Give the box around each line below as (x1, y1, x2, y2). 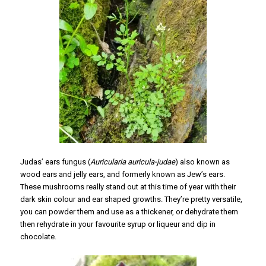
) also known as (175, 157, 230, 167)
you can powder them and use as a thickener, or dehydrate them (20, 207, 238, 217)
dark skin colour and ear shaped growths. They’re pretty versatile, (20, 195, 242, 204)
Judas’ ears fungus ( (20, 157, 90, 167)
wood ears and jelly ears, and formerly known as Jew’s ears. (20, 170, 225, 179)
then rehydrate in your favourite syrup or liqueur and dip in (20, 220, 216, 229)
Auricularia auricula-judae (90, 157, 175, 167)
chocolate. (20, 232, 56, 242)
